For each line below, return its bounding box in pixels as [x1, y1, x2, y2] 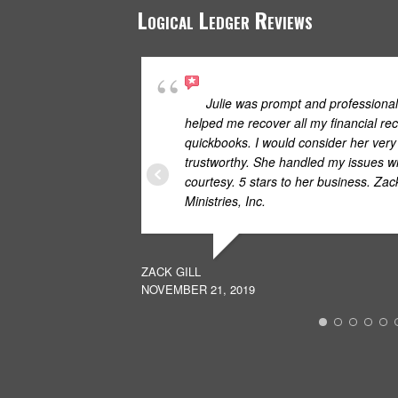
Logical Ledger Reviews [137, 4, 313, 36]
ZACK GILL [140, 263, 201, 281]
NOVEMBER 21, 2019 [140, 281, 255, 298]
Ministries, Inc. [184, 192, 266, 211]
